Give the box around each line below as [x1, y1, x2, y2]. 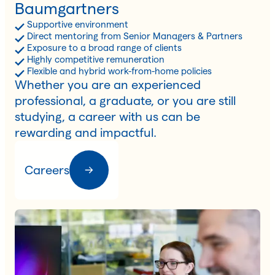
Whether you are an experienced [15, 77, 201, 91]
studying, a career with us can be [15, 109, 200, 123]
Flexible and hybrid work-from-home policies [27, 65, 212, 76]
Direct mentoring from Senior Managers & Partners [27, 30, 242, 41]
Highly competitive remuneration [27, 53, 165, 64]
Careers [25, 163, 69, 177]
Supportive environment [27, 18, 128, 29]
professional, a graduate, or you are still [15, 93, 236, 107]
